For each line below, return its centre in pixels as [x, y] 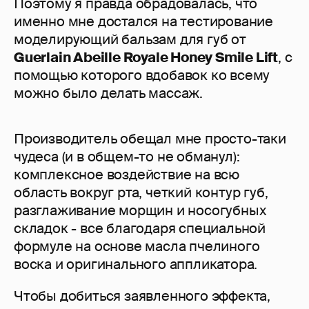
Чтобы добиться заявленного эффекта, [142, 296]
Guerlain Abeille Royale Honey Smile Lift [146, 58]
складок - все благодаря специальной [140, 229]
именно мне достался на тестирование [143, 22]
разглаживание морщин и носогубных [140, 211]
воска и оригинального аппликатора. [136, 265]
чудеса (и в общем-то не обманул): [127, 157]
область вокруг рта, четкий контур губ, [141, 193]
